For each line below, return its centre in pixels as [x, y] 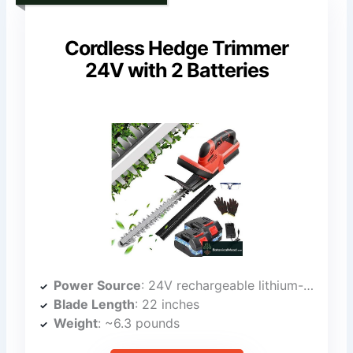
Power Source [98, 286]
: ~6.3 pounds [139, 323]
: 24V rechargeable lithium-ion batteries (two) [223, 286]
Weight [76, 323]
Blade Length [95, 305]
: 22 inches [167, 305]
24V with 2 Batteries [176, 70]
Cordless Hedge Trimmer [176, 48]
